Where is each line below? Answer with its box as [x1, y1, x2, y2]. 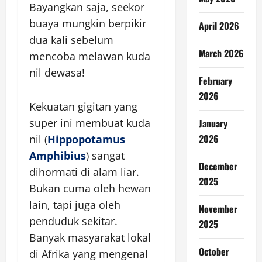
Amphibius [29, 148, 86, 163]
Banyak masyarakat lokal [29, 230, 151, 244]
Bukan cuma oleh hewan [29, 181, 151, 195]
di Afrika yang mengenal [29, 246, 148, 261]
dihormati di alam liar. [29, 164, 139, 179]
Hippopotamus [47, 132, 125, 146]
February [198, 74, 232, 88]
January [198, 116, 227, 130]
